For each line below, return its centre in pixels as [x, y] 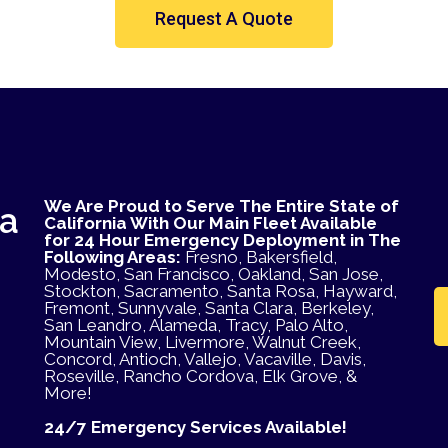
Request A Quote [224, 18]
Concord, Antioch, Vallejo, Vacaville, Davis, [204, 358]
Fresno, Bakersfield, [260, 256]
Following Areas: [114, 256]
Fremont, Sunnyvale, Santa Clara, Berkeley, [208, 307]
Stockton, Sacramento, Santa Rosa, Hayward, [220, 290]
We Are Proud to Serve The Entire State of [221, 205]
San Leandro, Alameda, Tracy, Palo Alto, [195, 324]
